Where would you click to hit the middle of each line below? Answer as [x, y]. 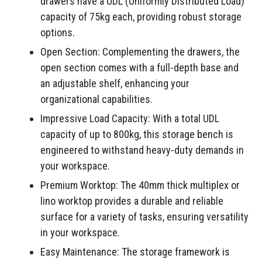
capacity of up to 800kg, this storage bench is [137, 135]
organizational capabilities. [96, 99]
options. [58, 33]
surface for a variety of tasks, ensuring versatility [144, 217]
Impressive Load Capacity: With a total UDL [130, 119]
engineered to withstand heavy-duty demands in [142, 150]
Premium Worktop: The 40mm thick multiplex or [140, 185]
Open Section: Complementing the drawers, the [140, 52]
